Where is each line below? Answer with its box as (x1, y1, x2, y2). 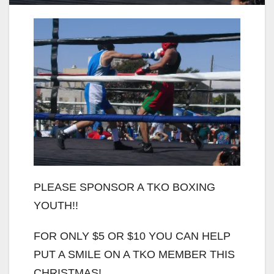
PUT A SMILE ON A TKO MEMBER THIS (34, 248, 235, 261)
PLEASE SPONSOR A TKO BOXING (34, 180, 215, 193)
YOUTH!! (34, 199, 78, 212)
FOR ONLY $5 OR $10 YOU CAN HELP (34, 229, 231, 242)
